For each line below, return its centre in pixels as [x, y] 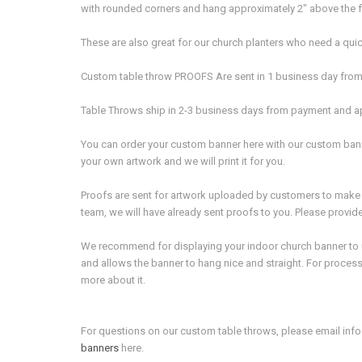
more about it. [113, 280]
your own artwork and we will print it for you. [184, 162]
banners [100, 348]
